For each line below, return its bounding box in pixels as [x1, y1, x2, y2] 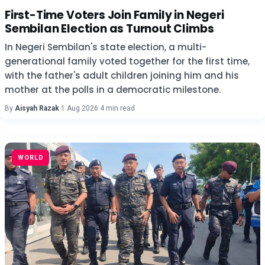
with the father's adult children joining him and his [5, 69, 239, 82]
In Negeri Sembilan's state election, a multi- [5, 41, 206, 53]
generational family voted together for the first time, [5, 55, 250, 67]
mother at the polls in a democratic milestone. [5, 83, 221, 96]
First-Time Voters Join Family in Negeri [5, 7, 224, 23]
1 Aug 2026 [61, 104, 98, 112]
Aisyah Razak [15, 104, 59, 112]
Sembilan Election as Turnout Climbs [5, 21, 214, 37]
